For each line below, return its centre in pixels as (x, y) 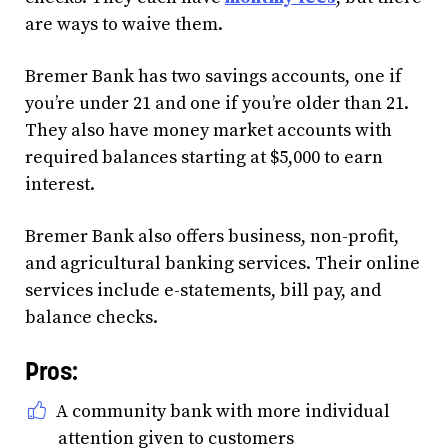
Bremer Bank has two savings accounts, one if (213, 76)
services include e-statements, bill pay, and (203, 290)
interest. (60, 184)
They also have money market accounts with (208, 130)
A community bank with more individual (223, 412)
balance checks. (91, 317)
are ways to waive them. (124, 24)
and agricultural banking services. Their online (222, 263)
